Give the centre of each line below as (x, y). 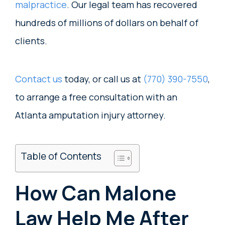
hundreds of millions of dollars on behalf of (107, 23)
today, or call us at (103, 79)
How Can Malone (96, 193)
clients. (32, 41)
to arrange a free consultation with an (96, 97)
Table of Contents (61, 156)
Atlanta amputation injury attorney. (90, 115)
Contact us (39, 79)
